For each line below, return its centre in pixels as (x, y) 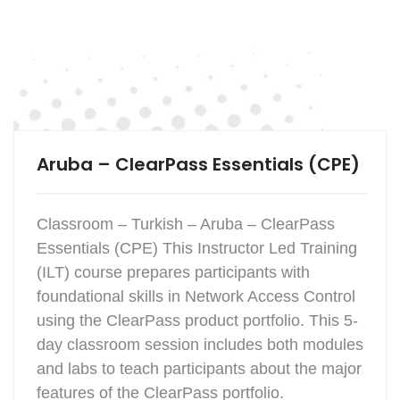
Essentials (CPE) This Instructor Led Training (197, 248)
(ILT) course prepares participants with (173, 272)
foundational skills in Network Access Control (196, 296)
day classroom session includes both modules (200, 344)
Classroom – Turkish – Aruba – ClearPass (186, 224)
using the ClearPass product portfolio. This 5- (197, 320)
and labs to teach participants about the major (199, 368)
